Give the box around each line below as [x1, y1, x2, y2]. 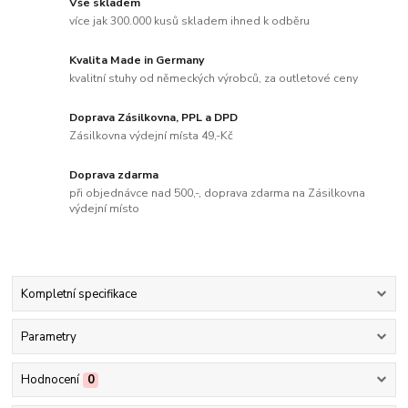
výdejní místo [69, 200, 140, 216]
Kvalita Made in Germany [69, 53, 205, 68]
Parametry [20, 329, 76, 346]
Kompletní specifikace [20, 285, 137, 302]
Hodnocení [20, 372, 79, 389]
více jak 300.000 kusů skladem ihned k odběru [69, 13, 311, 28]
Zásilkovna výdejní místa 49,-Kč [69, 127, 234, 143]
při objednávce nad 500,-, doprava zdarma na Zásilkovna [69, 185, 366, 200]
